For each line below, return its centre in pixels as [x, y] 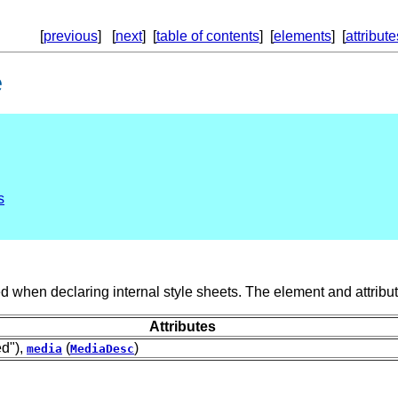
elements [302, 36]
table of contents [207, 36]
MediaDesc [102, 349]
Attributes [182, 327]
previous [70, 36]
